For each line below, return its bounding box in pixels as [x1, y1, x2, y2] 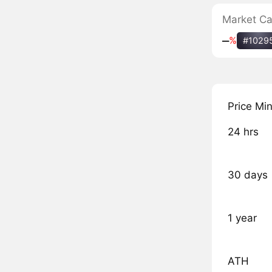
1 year [227, 212, 257, 225]
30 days [227, 169, 268, 182]
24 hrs [227, 126, 259, 138]
